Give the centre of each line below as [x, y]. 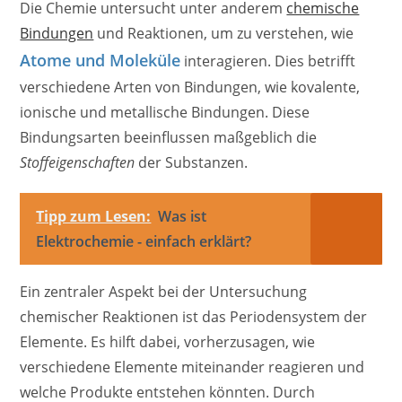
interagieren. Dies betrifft [268, 61]
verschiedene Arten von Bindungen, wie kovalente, [190, 87]
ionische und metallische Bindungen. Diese [165, 113]
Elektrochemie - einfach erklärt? [144, 242]
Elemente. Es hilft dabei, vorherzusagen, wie [168, 342]
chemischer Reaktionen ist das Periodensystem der [194, 317]
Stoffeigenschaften [78, 163]
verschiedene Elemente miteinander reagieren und [192, 367]
